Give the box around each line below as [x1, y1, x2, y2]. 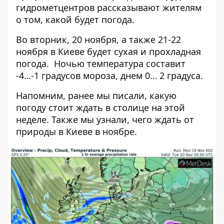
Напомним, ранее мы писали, [16, 89, 149, 101]
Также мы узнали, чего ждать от [49, 113, 194, 125]
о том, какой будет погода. [16, 13, 134, 25]
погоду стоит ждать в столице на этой [16, 101, 185, 113]
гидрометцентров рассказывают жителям [16, 1, 201, 13]
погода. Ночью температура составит [16, 57, 185, 69]
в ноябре [95, 125, 134, 137]
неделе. [16, 113, 49, 125]
